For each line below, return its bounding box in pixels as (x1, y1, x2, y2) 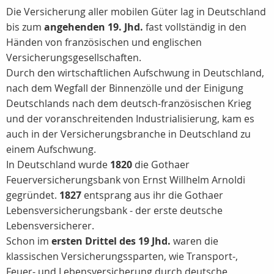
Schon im (6, 234, 51, 248)
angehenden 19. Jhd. (44, 20, 143, 34)
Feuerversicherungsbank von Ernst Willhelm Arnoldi (6, 173, 245, 187)
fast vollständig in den (143, 20, 246, 34)
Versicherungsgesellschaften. (6, 51, 141, 64)
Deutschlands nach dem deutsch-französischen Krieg (6, 97, 251, 110)
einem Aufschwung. (6, 143, 96, 156)
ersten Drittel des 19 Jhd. (51, 234, 171, 248)
